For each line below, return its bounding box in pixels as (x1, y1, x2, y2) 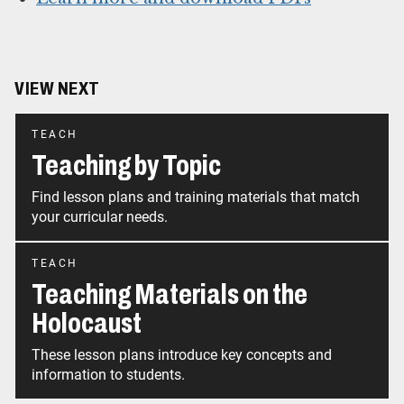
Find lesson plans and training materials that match (32, 188, 360, 207)
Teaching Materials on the (32, 279, 308, 311)
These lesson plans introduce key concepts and (32, 346, 332, 364)
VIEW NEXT (14, 78, 100, 99)
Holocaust (32, 308, 142, 340)
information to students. (32, 366, 185, 384)
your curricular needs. (32, 208, 168, 226)
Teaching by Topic (32, 150, 221, 182)
